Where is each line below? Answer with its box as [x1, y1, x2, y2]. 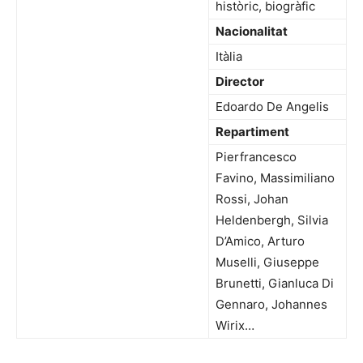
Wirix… [216, 318, 254, 334]
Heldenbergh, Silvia [216, 212, 328, 228]
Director [216, 74, 264, 90]
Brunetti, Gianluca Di [216, 275, 334, 292]
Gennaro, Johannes [216, 297, 327, 313]
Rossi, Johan [216, 191, 288, 207]
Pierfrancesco [216, 149, 297, 165]
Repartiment [216, 124, 289, 140]
